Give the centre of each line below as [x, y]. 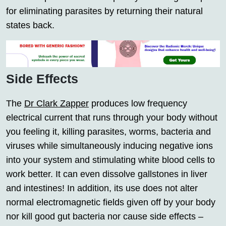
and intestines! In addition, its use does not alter [102, 188]
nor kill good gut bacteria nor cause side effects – [105, 216]
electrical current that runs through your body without [112, 117]
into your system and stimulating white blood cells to [110, 160]
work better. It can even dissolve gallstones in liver [107, 174]
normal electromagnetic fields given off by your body [111, 202]
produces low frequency [138, 103]
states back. [30, 25]
